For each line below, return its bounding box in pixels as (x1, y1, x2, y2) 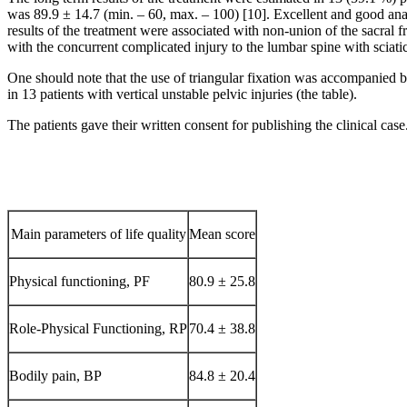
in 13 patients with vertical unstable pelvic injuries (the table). (7, 85, 357, 102)
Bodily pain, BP (9, 367, 102, 383)
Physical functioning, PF (9, 273, 150, 289)
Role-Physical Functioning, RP (9, 320, 187, 336)
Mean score (189, 225, 255, 242)
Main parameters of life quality (10, 225, 186, 242)
